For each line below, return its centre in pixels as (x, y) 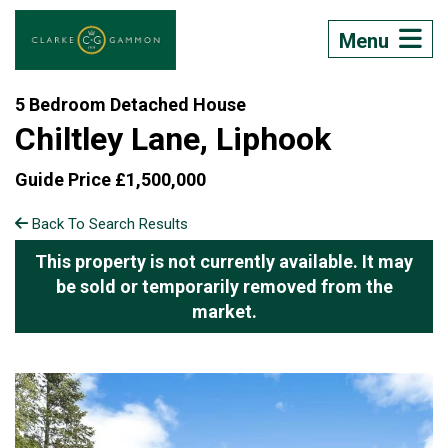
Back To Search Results (108, 224)
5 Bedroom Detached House (130, 104)
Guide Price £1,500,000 (110, 179)
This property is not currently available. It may (224, 261)
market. (224, 311)
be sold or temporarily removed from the (224, 286)
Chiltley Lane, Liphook (173, 139)
